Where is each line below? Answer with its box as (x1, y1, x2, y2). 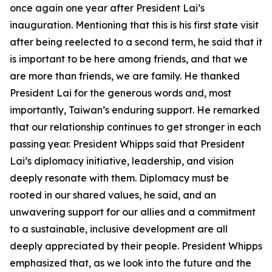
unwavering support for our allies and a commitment (10, 206, 256, 218)
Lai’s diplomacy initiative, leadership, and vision (10, 155, 234, 167)
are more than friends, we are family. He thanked (10, 70, 240, 82)
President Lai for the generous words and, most (10, 87, 231, 99)
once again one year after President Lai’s (10, 2, 205, 14)
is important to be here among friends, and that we (10, 53, 248, 65)
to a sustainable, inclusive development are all (10, 223, 228, 235)
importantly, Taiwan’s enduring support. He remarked (10, 104, 260, 116)
